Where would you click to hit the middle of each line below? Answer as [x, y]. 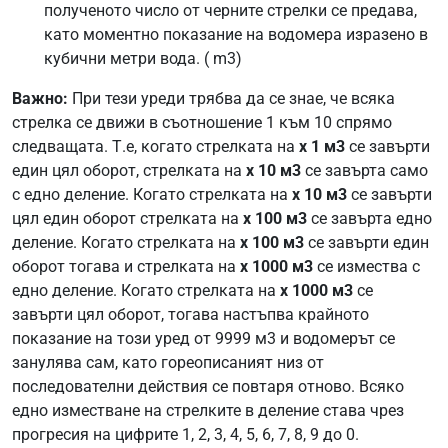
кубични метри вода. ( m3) [143, 59]
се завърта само [364, 171]
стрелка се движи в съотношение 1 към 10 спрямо [202, 123]
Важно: [40, 99]
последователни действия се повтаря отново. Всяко [208, 387]
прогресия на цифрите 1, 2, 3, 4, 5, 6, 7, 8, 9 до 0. [185, 435]
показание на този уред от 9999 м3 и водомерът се [203, 339]
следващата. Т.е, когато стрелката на [155, 147]
